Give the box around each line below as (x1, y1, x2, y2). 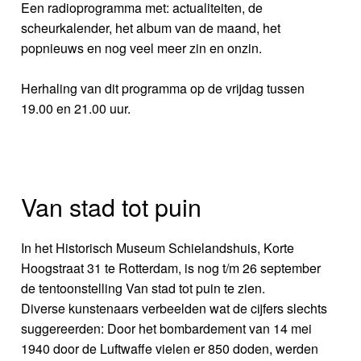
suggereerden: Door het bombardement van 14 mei (21, 319, 313, 338)
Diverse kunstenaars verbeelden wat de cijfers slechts (21, 299, 328, 318)
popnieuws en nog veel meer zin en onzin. (21, 39, 263, 58)
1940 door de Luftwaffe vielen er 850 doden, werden (21, 339, 319, 359)
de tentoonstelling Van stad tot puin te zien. (21, 279, 266, 298)
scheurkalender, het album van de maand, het (21, 19, 281, 38)
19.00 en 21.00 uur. (21, 99, 131, 118)
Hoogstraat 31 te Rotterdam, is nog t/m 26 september (21, 259, 322, 278)
